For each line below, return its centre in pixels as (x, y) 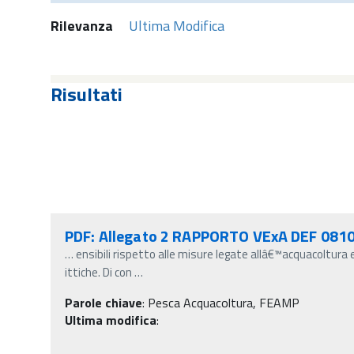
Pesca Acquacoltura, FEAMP (224, 302)
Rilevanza (82, 25)
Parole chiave (104, 302)
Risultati (87, 94)
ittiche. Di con (98, 272)
